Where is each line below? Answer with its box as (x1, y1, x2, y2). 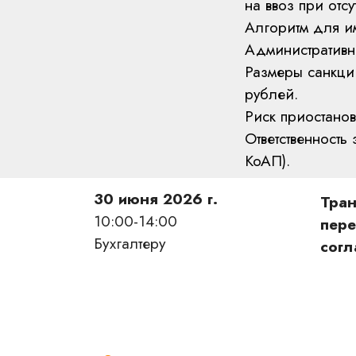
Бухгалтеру (94, 232, 165, 254)
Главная (94, 321, 155, 343)
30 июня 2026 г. (94, 188, 218, 210)
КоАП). (245, 149, 290, 172)
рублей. (245, 83, 298, 105)
